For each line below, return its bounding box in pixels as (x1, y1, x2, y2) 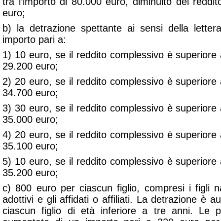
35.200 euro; (2, 167, 58, 178)
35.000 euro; (2, 114, 58, 125)
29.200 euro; (2, 61, 58, 72)
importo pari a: (2, 34, 66, 45)
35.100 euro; (2, 141, 58, 151)
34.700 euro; (2, 87, 58, 98)
